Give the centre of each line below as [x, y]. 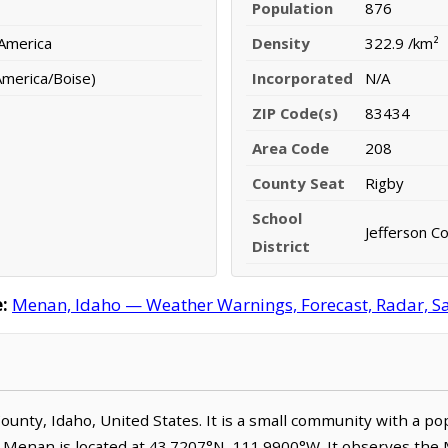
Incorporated [302, 78]
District [281, 246]
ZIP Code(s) [295, 113]
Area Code [290, 148]
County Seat [298, 183]
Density [281, 43]
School [277, 218]
